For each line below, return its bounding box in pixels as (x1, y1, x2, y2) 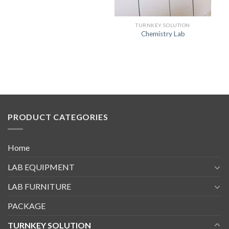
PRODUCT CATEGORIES (8, 111, 108, 122)
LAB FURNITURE (8, 181, 71, 192)
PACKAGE (8, 201, 45, 211)
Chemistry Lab (141, 30, 185, 38)
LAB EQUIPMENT (8, 162, 75, 172)
